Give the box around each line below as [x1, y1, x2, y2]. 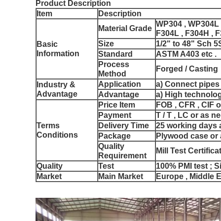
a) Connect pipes [156, 79, 220, 88]
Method [98, 69, 126, 78]
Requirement [98, 151, 147, 160]
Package [98, 131, 131, 140]
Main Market [98, 172, 143, 181]
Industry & [37, 80, 75, 89]
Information [37, 49, 79, 58]
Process [98, 60, 129, 69]
